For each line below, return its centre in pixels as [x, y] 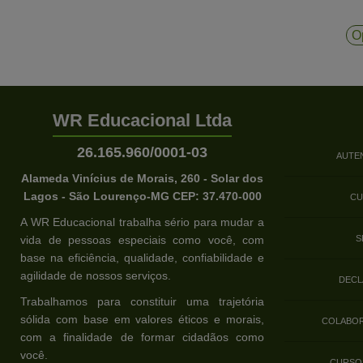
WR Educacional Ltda [142, 121]
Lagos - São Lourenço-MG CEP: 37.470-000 [142, 196]
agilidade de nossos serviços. [96, 276]
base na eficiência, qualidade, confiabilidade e [142, 258]
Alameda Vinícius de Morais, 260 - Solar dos [142, 179]
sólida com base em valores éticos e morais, [142, 320]
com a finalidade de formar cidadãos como [142, 337]
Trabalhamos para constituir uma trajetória [142, 302]
